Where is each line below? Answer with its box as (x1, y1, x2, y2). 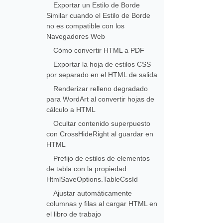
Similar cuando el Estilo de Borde (46, 11, 151, 19)
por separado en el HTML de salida (46, 71, 158, 79)
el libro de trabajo (46, 210, 102, 218)
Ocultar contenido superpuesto (53, 119, 151, 127)
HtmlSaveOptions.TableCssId (46, 175, 138, 183)
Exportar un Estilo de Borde (53, 1, 140, 9)
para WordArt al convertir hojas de (46, 95, 155, 103)
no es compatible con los (46, 22, 125, 30)
